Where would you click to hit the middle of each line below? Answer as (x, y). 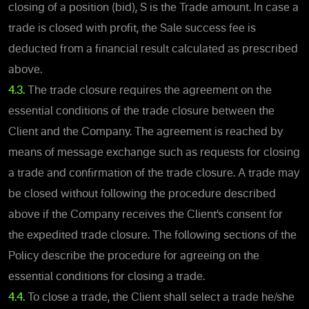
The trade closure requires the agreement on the (148, 91)
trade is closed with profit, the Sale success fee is (132, 29)
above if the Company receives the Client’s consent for (146, 215)
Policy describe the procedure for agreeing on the (134, 256)
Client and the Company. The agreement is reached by (146, 132)
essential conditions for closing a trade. (107, 277)
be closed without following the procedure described (142, 194)
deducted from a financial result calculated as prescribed (153, 49)
